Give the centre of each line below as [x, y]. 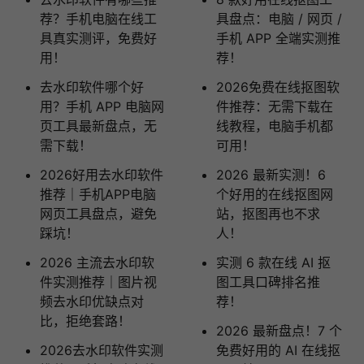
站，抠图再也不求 [268, 214]
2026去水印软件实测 [101, 351]
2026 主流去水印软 [97, 263]
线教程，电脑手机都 [274, 126]
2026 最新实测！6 [271, 175]
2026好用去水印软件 [101, 175]
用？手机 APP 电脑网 [102, 107]
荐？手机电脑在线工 [98, 19]
